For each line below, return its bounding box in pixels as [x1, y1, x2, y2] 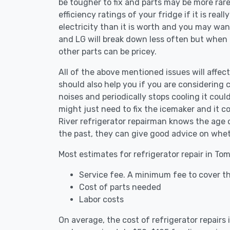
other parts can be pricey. [59, 47, 157, 56]
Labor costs [79, 195, 124, 204]
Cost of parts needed [79, 182, 161, 192]
